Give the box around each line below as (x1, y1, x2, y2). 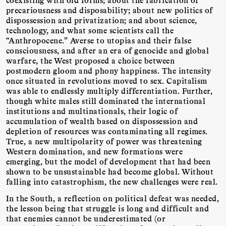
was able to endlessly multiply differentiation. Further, (6, 86, 213, 96)
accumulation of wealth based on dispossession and (6, 116, 198, 126)
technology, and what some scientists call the (6, 25, 174, 35)
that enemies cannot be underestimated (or (6, 213, 166, 223)
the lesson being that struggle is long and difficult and (6, 203, 209, 213)
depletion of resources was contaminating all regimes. (6, 126, 208, 136)
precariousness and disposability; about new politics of (6, 5, 213, 15)
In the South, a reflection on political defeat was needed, (6, 193, 219, 203)
